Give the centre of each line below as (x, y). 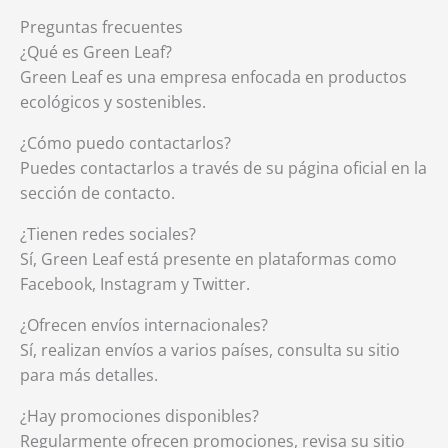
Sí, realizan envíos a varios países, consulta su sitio (210, 350)
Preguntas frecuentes (101, 27)
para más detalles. (89, 375)
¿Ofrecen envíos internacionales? (144, 325)
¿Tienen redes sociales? (108, 234)
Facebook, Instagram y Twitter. (135, 284)
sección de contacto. (97, 193)
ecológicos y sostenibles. (113, 102)
